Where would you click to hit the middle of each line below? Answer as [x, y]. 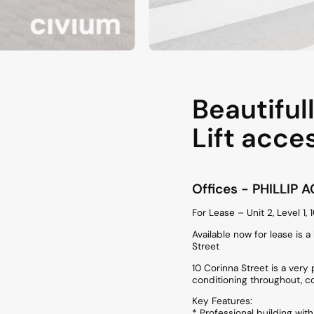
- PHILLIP [271, 189]
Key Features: [222, 301]
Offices [215, 189]
